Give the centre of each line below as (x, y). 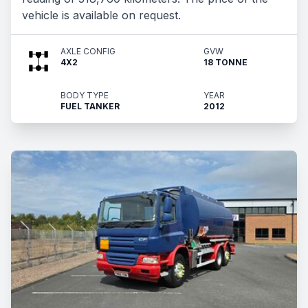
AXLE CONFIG (88, 51)
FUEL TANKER (90, 106)
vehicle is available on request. (101, 15)
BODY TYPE (85, 95)
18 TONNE (225, 62)
